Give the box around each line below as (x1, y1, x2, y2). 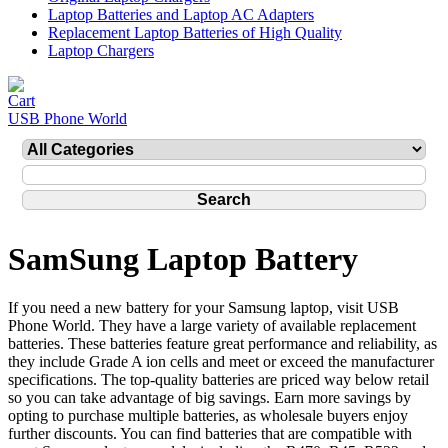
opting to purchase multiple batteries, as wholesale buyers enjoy (8, 407, 408, 425)
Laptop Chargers (48, 42, 154, 59)
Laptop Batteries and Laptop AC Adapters (48, 6, 314, 23)
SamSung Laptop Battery (8, 241, 358, 278)
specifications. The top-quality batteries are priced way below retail (8, 371, 429, 389)
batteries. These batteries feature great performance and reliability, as (8, 335, 437, 353)
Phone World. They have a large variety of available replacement (8, 317, 416, 335)
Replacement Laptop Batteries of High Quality (48, 24, 342, 41)
